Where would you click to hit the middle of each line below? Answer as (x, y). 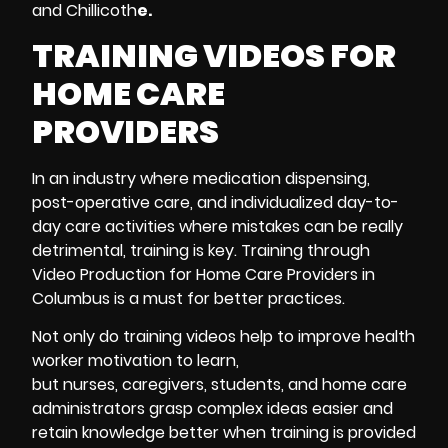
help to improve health (325, 337)
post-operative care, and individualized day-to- (215, 203)
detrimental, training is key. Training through (201, 251)
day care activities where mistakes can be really (217, 227)
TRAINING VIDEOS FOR (214, 56)
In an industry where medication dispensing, (201, 179)
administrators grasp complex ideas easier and (212, 409)
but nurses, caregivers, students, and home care (219, 385)
